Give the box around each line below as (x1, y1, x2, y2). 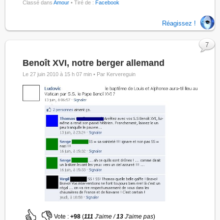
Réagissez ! (162, 19, 196, 27)
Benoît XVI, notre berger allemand (23, 58, 165, 68)
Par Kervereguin (97, 71, 136, 78)
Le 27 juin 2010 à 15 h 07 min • (23, 71, 97, 78)
